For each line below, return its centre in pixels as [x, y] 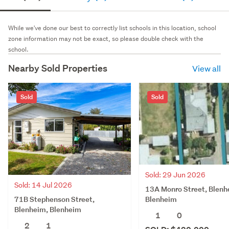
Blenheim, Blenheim [48, 209]
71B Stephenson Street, [54, 199]
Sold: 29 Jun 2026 [175, 175]
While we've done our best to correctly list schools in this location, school [112, 28]
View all [207, 68]
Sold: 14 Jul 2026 [43, 185]
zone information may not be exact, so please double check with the [106, 38]
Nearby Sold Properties [58, 68]
